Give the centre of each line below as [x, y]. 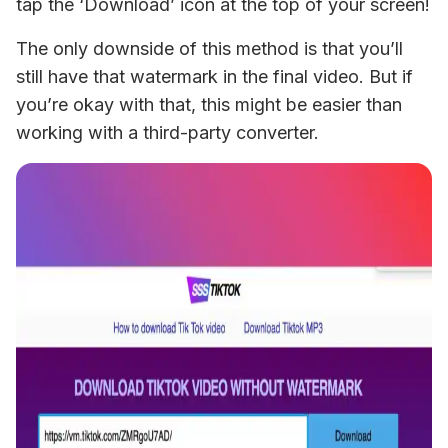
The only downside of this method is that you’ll [209, 48]
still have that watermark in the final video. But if [214, 76]
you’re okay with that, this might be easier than [209, 104]
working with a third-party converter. [167, 132]
